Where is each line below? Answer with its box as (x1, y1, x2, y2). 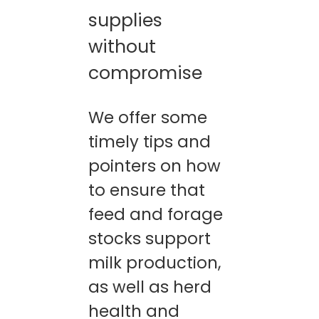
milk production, (88, 251, 221, 275)
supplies (88, 7, 162, 33)
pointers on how (88, 155, 221, 178)
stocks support (88, 227, 211, 251)
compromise (88, 60, 202, 85)
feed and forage (88, 203, 223, 226)
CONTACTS (249, 28, 304, 43)
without (88, 33, 156, 59)
